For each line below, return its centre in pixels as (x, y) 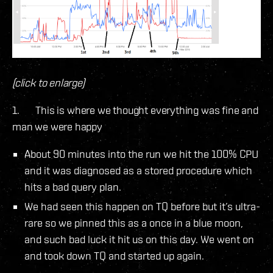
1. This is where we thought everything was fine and (135, 110)
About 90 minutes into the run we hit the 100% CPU (141, 154)
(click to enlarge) (48, 82)
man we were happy (57, 126)
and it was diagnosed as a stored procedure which (138, 170)
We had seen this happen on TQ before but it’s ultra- (142, 206)
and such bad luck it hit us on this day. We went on (139, 239)
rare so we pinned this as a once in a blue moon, (134, 222)
